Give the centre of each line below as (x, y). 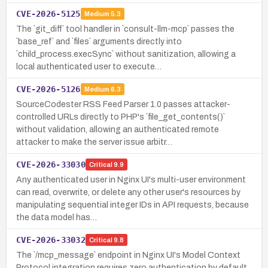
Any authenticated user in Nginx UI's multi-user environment (131, 179)
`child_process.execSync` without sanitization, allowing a (126, 54)
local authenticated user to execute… (89, 66)
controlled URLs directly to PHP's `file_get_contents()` (121, 117)
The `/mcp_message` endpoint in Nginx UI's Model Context (128, 255)
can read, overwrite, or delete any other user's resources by (128, 192)
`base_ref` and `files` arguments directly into (99, 41)
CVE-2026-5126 (48, 89)
